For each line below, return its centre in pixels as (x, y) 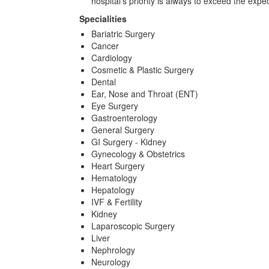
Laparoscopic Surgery (133, 226)
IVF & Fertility (117, 202)
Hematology (114, 178)
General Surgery (123, 130)
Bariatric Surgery (123, 34)
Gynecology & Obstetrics (138, 154)
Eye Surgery (115, 106)
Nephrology (113, 250)
